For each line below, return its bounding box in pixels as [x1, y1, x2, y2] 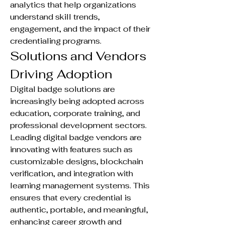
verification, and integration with [10, 168, 133, 179]
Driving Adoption [10, 66, 112, 82]
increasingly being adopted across [10, 95, 144, 106]
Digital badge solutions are [10, 83, 115, 94]
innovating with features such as [10, 144, 133, 155]
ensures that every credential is [10, 192, 131, 203]
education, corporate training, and [10, 107, 140, 119]
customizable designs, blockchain [10, 156, 143, 167]
